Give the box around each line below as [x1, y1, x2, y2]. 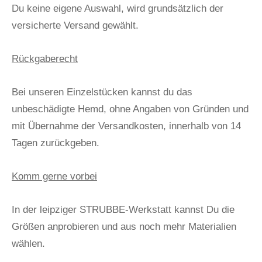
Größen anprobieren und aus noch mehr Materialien [12, 220, 236, 232]
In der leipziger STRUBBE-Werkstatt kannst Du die [12, 204, 235, 215]
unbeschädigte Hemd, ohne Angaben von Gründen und [12, 103, 249, 115]
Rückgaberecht [12, 53, 78, 64]
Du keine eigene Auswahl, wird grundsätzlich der [12, 2, 223, 14]
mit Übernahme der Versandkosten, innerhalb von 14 [12, 120, 241, 132]
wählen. [12, 237, 45, 249]
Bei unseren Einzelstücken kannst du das [12, 86, 192, 98]
